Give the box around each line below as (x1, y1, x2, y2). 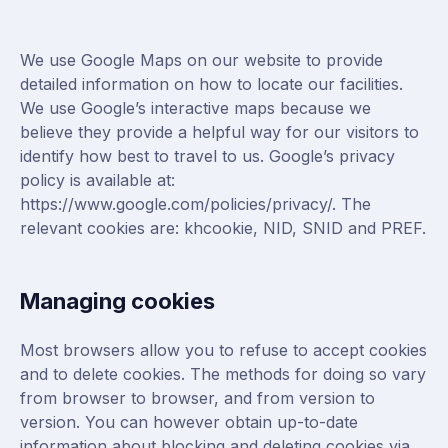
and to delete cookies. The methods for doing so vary (20, 364, 426, 384)
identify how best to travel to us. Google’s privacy (20, 146, 395, 166)
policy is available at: (20, 170, 175, 190)
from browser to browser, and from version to (20, 388, 375, 408)
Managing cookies (20, 288, 215, 314)
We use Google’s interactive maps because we (20, 98, 371, 118)
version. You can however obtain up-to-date (20, 412, 358, 432)
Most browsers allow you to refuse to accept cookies (20, 340, 427, 360)
